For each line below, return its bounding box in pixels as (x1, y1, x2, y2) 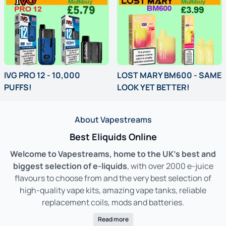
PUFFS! (4, 81, 32, 93)
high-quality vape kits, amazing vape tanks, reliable (20, 184, 206, 196)
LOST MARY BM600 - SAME (117, 69, 221, 81)
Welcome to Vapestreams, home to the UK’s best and (10, 148, 216, 159)
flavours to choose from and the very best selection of (15, 172, 211, 184)
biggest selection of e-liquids (13, 160, 127, 172)
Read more (97, 214, 129, 223)
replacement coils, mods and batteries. (42, 196, 184, 208)
